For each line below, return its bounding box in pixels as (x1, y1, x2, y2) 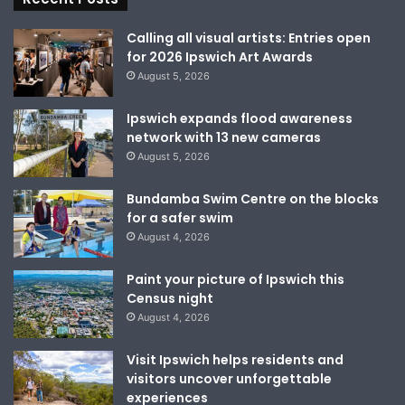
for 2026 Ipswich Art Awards (127, 47, 313, 66)
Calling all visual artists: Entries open (127, 28, 371, 47)
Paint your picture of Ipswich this (127, 269, 344, 288)
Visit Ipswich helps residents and (127, 350, 344, 369)
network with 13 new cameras (127, 127, 321, 146)
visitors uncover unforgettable (127, 369, 332, 388)
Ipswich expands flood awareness (127, 108, 353, 127)
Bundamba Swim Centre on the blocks (127, 189, 379, 208)
